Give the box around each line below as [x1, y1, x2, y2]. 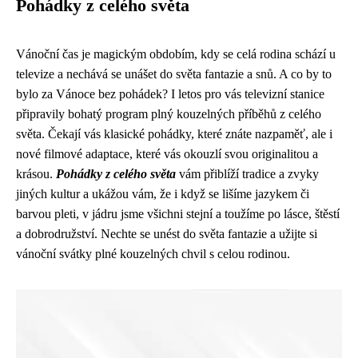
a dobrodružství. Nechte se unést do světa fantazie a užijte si [16, 227, 317, 241]
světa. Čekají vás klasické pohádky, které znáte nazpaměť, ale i [16, 127, 332, 141]
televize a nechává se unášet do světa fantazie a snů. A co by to [16, 67, 332, 81]
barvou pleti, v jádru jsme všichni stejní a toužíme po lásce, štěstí [16, 207, 340, 221]
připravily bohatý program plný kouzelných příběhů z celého [16, 107, 321, 121]
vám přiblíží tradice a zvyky [176, 167, 319, 181]
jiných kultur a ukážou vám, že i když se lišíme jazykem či [16, 187, 309, 201]
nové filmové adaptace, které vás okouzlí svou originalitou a [16, 147, 318, 161]
